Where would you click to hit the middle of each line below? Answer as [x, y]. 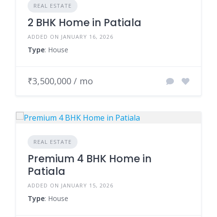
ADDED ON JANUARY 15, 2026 [70, 186]
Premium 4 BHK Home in [90, 159]
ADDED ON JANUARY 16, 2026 [70, 37]
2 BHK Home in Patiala [85, 23]
